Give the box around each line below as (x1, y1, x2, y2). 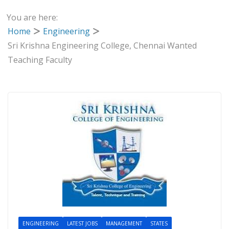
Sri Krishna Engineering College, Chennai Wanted (8, 39, 197, 51)
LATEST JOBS (67, 219, 98, 227)
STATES (150, 219, 168, 227)
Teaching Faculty (8, 54, 73, 65)
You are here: (7, 11, 58, 23)
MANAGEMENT (106, 219, 142, 227)
